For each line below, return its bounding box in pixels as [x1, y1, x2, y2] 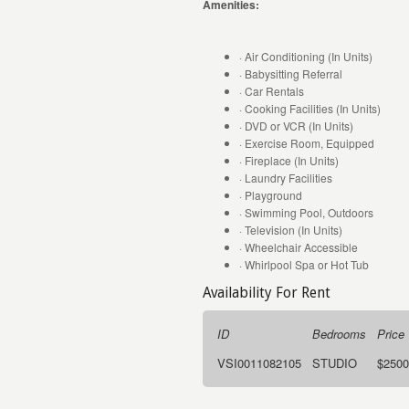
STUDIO [312, 354, 357, 372]
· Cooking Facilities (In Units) [239, 100, 381, 116]
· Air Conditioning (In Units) [239, 48, 372, 64]
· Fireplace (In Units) [239, 152, 339, 168]
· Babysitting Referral [239, 66, 342, 81]
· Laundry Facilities [239, 170, 332, 185]
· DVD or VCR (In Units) [239, 118, 353, 133]
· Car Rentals [239, 83, 304, 99]
